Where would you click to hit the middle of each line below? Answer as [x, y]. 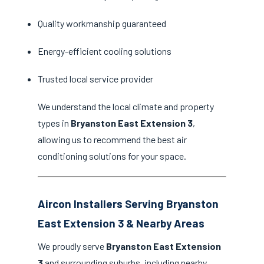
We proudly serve [72, 246]
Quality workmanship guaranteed [102, 23]
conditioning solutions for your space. [112, 156]
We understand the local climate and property [126, 107]
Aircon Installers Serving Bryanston [128, 203]
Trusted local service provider [95, 79]
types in [54, 123]
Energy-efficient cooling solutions [105, 51]
